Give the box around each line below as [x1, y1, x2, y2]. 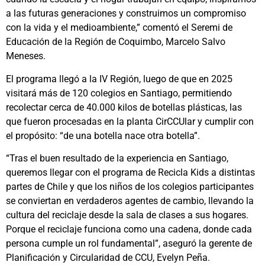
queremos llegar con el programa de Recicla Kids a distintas [6, 167, 255, 179]
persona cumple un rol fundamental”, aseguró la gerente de [6, 238, 252, 250]
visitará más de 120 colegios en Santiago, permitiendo [6, 87, 232, 99]
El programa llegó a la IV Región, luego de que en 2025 [6, 73, 232, 85]
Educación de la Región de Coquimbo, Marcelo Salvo [6, 36, 225, 48]
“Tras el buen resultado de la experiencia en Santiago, [6, 153, 228, 164]
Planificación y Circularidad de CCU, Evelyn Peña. [6, 252, 210, 264]
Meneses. [6, 50, 46, 62]
